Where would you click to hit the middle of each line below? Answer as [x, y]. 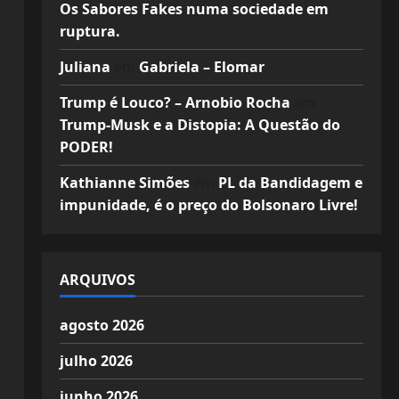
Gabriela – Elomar [201, 67]
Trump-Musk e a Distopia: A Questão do [199, 125]
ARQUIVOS [97, 280]
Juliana [85, 67]
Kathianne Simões [124, 183]
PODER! [86, 147]
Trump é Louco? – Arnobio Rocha [175, 102]
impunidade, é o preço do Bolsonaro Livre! [208, 205]
